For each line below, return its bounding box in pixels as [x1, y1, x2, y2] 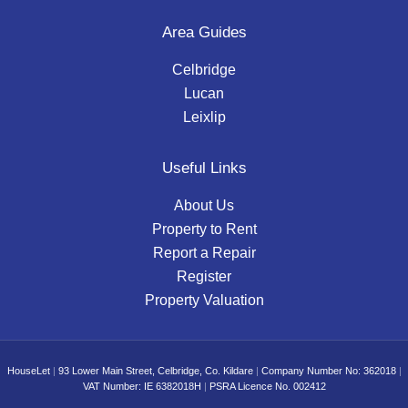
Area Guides [161, 23, 247, 41]
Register [177, 268, 231, 284]
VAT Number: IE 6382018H [82, 380, 204, 392]
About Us [174, 197, 234, 213]
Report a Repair [152, 244, 256, 260]
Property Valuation [144, 291, 264, 308]
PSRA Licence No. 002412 [209, 380, 326, 392]
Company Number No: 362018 [260, 364, 399, 376]
